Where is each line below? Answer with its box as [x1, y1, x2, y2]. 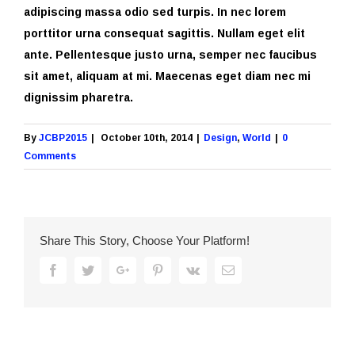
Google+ [128, 263, 173, 277]
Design [204, 128, 237, 147]
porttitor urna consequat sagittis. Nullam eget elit [24, 22, 305, 44]
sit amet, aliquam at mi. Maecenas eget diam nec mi [24, 65, 311, 87]
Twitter [94, 263, 129, 277]
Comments [24, 147, 76, 166]
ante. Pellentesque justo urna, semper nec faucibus [24, 44, 317, 66]
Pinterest [163, 263, 206, 277]
